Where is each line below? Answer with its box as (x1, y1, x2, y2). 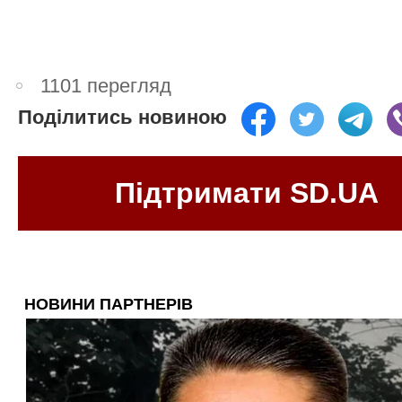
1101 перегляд (40, 74, 172, 97)
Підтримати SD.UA (115, 176, 379, 209)
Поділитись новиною (18, 106, 227, 129)
